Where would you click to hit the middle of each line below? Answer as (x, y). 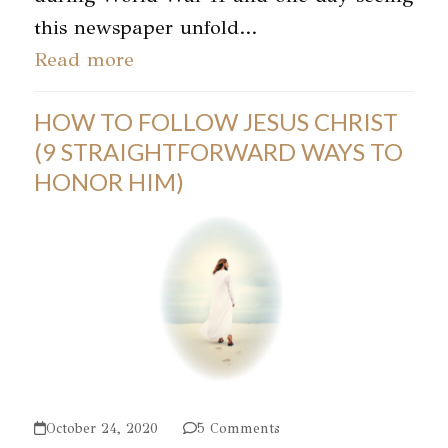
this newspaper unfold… (145, 28)
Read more (83, 60)
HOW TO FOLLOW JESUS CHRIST (215, 122)
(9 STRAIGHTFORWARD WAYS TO (218, 152)
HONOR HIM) (108, 182)
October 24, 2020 (101, 428)
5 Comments (238, 428)
